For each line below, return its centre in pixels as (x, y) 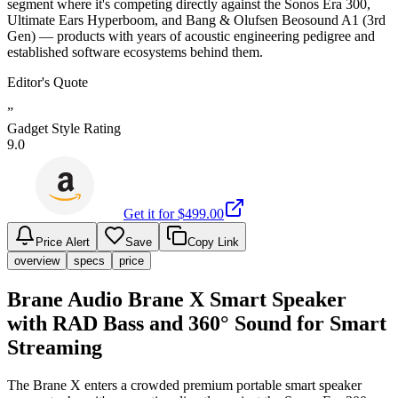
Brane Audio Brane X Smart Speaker (177, 299)
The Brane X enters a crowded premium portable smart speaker (184, 385)
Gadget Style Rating (64, 128)
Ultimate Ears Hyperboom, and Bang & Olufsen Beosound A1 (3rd (196, 20)
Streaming (55, 347)
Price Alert (63, 242)
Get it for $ (154, 213)
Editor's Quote (48, 82)
